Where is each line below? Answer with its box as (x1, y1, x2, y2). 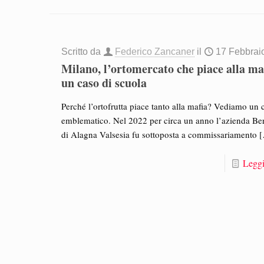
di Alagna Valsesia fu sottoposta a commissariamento (61, 128, 258, 140)
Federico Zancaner (115, 46, 195, 57)
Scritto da (61, 46, 104, 57)
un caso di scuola (61, 74, 147, 91)
